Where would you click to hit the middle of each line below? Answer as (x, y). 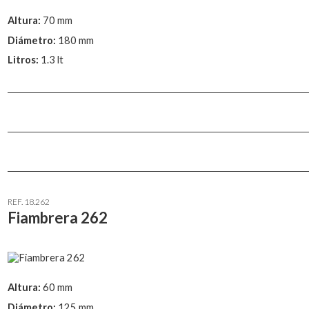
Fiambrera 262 (58, 217)
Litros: (24, 60)
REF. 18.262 (29, 201)
